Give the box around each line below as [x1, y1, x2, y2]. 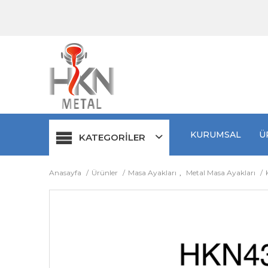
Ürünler [92, 168, 120, 177]
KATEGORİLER [79, 132, 145, 143]
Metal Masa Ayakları [186, 168, 255, 177]
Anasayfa [49, 168, 83, 177]
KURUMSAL [190, 129, 241, 140]
